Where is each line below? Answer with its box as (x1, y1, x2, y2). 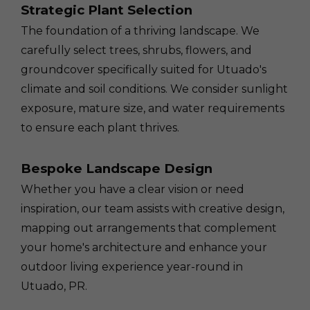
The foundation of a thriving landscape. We (21, 24, 259, 37)
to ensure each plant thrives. (21, 121, 179, 134)
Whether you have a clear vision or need (21, 183, 244, 196)
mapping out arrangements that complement (21, 221, 277, 235)
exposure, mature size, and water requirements (21, 102, 284, 115)
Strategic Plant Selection (21, 2, 192, 18)
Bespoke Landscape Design (21, 161, 212, 176)
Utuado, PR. (21, 280, 87, 293)
